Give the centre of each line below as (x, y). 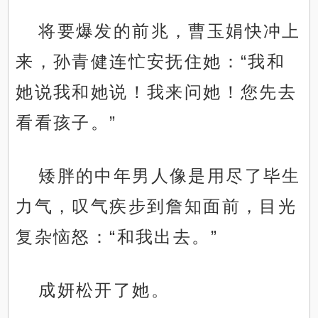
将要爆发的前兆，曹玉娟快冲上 (170, 31)
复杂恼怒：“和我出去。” (117, 237)
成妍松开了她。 (104, 290)
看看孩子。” (66, 123)
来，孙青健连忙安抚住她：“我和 (151, 62)
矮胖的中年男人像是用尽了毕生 (170, 176)
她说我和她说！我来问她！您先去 (157, 92)
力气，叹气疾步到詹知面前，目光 (157, 207)
